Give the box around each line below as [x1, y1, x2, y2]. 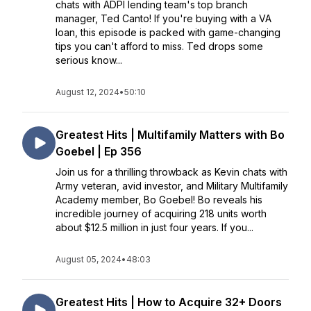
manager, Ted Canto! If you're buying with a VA [56, 12, 271, 24]
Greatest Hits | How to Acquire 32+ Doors [56, 295, 282, 309]
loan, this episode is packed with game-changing [56, 26, 280, 38]
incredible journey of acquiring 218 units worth [56, 208, 267, 219]
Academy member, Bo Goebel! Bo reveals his [56, 194, 262, 205]
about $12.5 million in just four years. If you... [56, 221, 253, 233]
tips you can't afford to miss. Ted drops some [56, 40, 263, 52]
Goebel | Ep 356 [56, 144, 142, 158]
